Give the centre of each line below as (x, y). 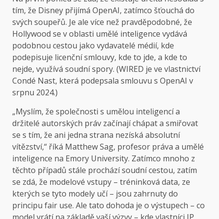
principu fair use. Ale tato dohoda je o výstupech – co (109, 206)
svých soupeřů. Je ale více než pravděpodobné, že (102, 22)
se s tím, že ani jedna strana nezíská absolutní (96, 135)
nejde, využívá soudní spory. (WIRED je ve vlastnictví (106, 69)
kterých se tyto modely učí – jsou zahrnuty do (95, 194)
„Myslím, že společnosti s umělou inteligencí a (96, 112)
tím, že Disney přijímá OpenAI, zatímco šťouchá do (103, 11)
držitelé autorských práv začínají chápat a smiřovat (105, 123)
